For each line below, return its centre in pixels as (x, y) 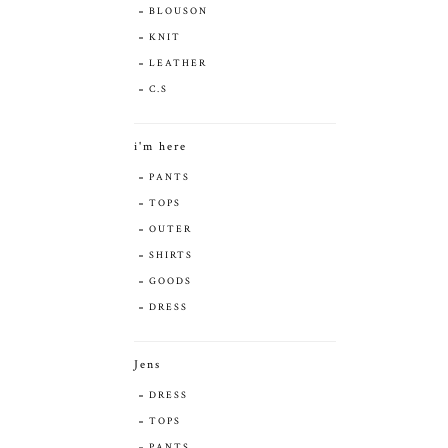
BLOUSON (178, 11)
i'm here (160, 146)
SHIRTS (171, 255)
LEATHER (178, 63)
